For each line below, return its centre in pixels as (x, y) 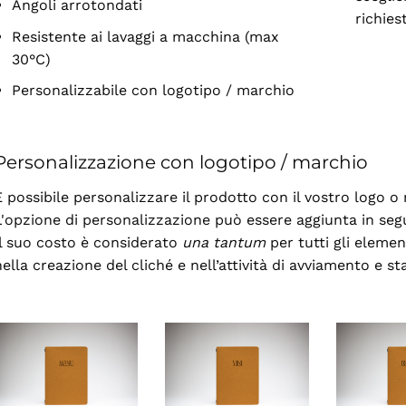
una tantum (223, 242)
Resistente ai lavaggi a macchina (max (146, 36)
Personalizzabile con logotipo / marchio (154, 91)
